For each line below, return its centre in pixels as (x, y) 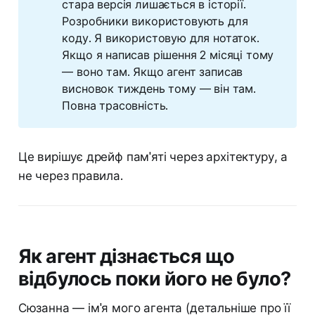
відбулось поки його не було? (154, 278)
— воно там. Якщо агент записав (153, 71)
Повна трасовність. (115, 105)
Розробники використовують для (155, 21)
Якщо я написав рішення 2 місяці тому (168, 54)
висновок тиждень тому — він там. (159, 88)
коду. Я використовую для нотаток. (161, 38)
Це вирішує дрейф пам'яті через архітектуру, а (153, 156)
